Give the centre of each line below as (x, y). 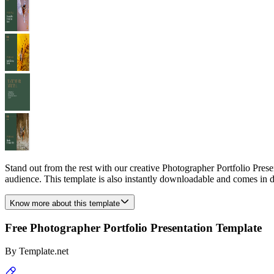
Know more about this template (65, 203)
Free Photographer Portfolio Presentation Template (133, 228)
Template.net (44, 251)
